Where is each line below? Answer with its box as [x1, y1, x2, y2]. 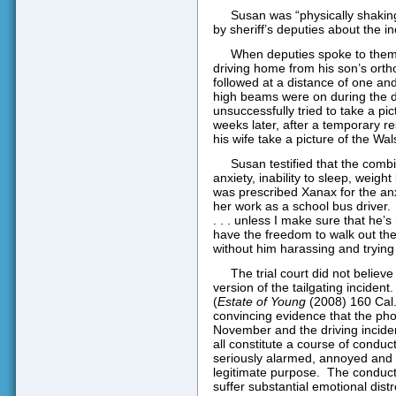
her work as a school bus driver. [212, 198, 391, 213]
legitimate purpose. [212, 365, 320, 380]
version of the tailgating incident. [212, 280, 393, 295]
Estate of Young [217, 294, 306, 309]
